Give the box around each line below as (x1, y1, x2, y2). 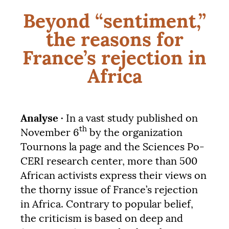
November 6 (20, 126, 79, 139)
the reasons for (45, 27, 184, 51)
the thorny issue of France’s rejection (20, 184, 198, 196)
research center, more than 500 (44, 155, 197, 168)
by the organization (87, 126, 182, 139)
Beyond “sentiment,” (23, 8, 206, 33)
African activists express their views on (20, 169, 207, 182)
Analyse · (20, 111, 63, 125)
